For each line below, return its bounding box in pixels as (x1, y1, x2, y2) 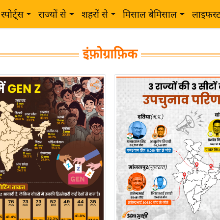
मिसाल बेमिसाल (123, 9, 177, 20)
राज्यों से (38, 9, 67, 20)
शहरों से (81, 9, 108, 20)
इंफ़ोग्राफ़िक (82, 47, 137, 61)
